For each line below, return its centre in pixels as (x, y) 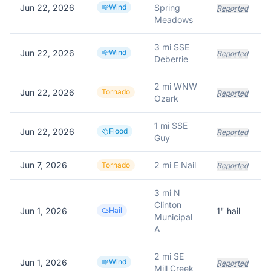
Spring (167, 8)
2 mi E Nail (175, 165)
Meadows (174, 20)
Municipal (173, 217)
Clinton (168, 205)
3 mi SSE (172, 47)
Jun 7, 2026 (44, 165)
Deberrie (171, 59)
